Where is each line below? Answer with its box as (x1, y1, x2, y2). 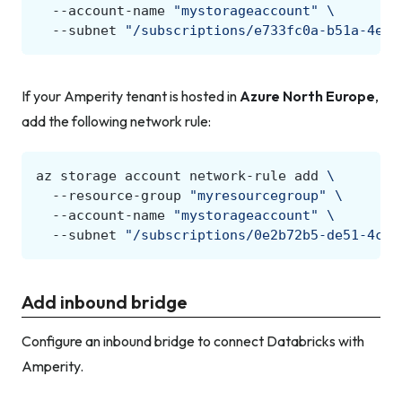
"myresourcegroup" (189, 188, 327, 205)
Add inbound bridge (22, 291, 188, 314)
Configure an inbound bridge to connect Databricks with (22, 332, 364, 351)
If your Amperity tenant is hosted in (22, 87, 240, 106)
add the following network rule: (22, 112, 211, 131)
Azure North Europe (240, 87, 375, 106)
